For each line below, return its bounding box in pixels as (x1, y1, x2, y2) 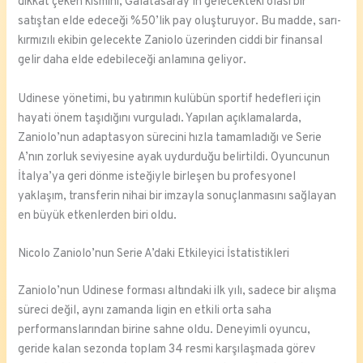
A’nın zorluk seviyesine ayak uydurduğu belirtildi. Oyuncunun (18, 149, 331, 165)
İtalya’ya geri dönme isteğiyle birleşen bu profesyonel (18, 169, 297, 185)
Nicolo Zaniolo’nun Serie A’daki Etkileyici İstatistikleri (18, 246, 290, 262)
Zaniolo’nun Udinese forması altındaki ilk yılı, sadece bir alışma (18, 283, 337, 299)
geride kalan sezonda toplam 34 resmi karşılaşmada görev (18, 341, 316, 357)
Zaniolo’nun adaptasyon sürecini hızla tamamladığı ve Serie (18, 130, 322, 146)
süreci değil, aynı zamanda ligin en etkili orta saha (18, 302, 272, 318)
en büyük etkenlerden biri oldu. (18, 207, 177, 224)
